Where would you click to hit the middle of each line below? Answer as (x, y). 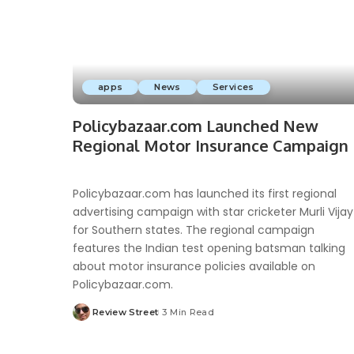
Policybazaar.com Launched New (196, 125)
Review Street (126, 312)
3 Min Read (188, 312)
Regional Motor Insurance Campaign (211, 145)
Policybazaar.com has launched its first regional (205, 193)
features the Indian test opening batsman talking (209, 248)
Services (233, 87)
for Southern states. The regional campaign (194, 230)
